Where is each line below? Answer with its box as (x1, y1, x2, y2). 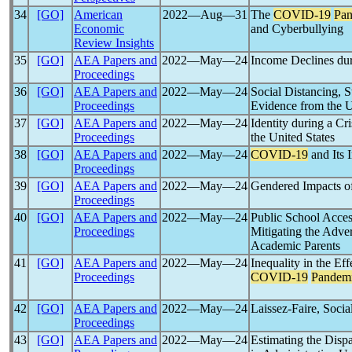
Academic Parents (251, 239, 340, 252)
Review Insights (74, 36, 154, 49)
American (74, 8, 123, 21)
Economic (74, 22, 124, 35)
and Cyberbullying (251, 22, 343, 35)
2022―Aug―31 (162, 8, 247, 21)
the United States (251, 130, 335, 144)
